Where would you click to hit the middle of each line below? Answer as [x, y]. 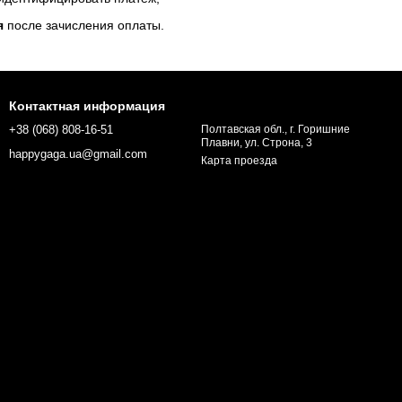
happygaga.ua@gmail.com [78, 154]
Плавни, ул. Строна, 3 [257, 143]
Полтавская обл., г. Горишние [275, 130]
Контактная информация [87, 106]
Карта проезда [239, 161]
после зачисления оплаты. [86, 26]
